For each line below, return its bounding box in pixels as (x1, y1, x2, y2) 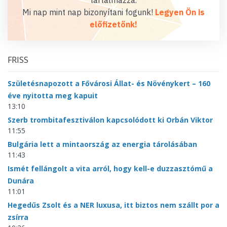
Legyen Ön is (155, 7, 205, 17)
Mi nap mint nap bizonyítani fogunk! (22, 7, 155, 17)
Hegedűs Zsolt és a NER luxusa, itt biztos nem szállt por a (8, 200, 219, 210)
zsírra (8, 212, 28, 222)
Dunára (8, 176, 34, 185)
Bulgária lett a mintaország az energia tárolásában (8, 139, 197, 149)
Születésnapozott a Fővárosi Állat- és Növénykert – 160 (8, 79, 210, 88)
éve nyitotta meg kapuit (8, 91, 98, 100)
